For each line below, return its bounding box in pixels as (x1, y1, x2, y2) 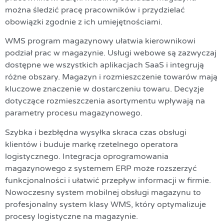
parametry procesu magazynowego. (5, 108, 142, 118)
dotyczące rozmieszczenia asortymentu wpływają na (5, 96, 205, 106)
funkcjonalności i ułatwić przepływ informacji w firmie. (5, 175, 211, 185)
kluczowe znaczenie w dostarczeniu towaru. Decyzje (5, 84, 204, 94)
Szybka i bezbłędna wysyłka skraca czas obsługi (5, 127, 186, 137)
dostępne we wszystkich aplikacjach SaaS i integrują (5, 60, 204, 70)
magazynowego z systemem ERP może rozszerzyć (5, 163, 197, 173)
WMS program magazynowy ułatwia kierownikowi (5, 36, 195, 46)
